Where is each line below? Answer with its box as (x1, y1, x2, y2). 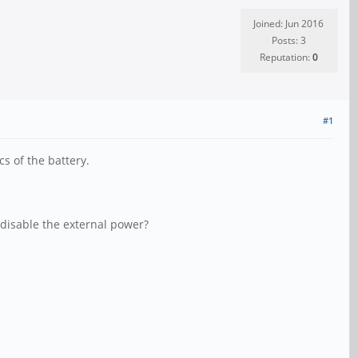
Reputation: (259, 50, 312, 64)
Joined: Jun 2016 (253, 17, 324, 30)
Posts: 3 (271, 34, 306, 47)
